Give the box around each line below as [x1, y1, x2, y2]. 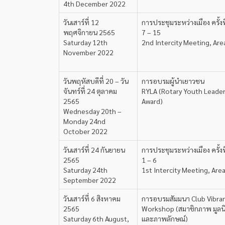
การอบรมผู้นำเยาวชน [142, 76, 204, 85]
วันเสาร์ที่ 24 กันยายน [63, 145, 125, 154]
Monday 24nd [63, 117, 105, 126]
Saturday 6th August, [63, 214, 129, 223]
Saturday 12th [63, 38, 107, 47]
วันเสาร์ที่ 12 [63, 18, 99, 27]
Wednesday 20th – [63, 106, 122, 116]
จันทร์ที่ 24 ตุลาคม [63, 86, 117, 95]
